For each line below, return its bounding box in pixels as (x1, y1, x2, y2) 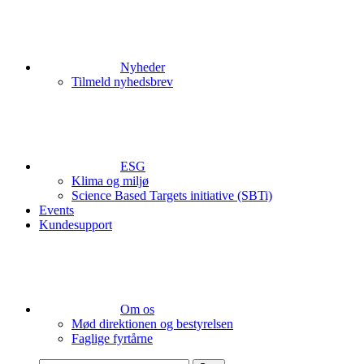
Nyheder (120, 60, 165, 74)
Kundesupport (39, 218, 112, 232)
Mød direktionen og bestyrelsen (71, 317, 233, 331)
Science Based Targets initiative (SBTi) (71, 188, 272, 202)
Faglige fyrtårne (71, 331, 153, 345)
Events (39, 203, 74, 217)
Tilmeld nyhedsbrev (71, 75, 173, 89)
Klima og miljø (71, 174, 149, 188)
